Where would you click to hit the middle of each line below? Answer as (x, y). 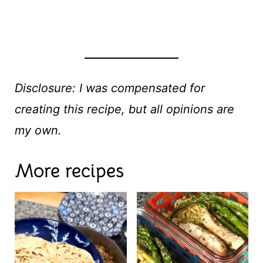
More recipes (69, 171)
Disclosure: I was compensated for (109, 88)
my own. (38, 131)
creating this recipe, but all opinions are (124, 109)
